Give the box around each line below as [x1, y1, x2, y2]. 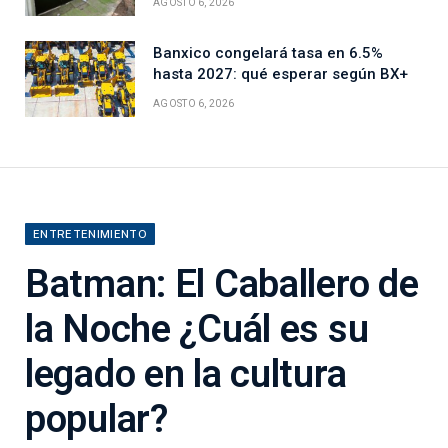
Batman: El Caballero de [25, 261, 419, 306]
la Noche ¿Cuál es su [25, 306, 369, 351]
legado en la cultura [25, 351, 347, 396]
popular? [25, 396, 168, 441]
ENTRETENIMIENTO [33, 227, 147, 240]
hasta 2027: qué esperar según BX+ [153, 64, 408, 83]
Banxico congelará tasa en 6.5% [153, 43, 383, 62]
